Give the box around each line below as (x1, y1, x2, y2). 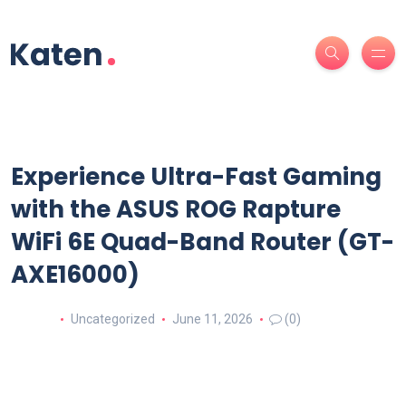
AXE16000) (11, 258, 140, 291)
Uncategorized (70, 311, 155, 326)
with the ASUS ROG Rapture (11, 193, 341, 226)
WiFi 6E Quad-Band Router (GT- (11, 226, 394, 258)
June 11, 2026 (171, 311, 253, 326)
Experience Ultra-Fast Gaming (11, 160, 382, 193)
